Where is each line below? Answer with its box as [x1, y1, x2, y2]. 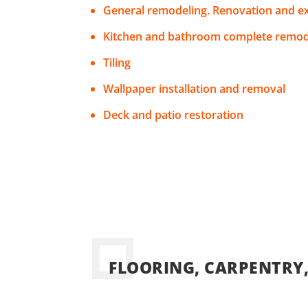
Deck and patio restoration [103, 107, 244, 123]
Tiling [103, 55, 131, 71]
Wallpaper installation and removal [103, 81, 286, 97]
